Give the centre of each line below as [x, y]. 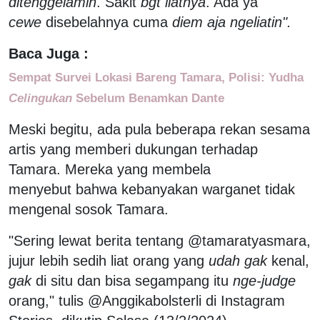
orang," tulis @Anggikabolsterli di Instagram [147, 300]
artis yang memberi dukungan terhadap [133, 149]
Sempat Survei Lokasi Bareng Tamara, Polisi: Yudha [156, 77]
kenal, [288, 260]
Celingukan [40, 97]
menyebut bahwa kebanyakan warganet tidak [152, 189]
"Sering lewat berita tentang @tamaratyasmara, [160, 240]
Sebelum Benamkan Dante [148, 97]
